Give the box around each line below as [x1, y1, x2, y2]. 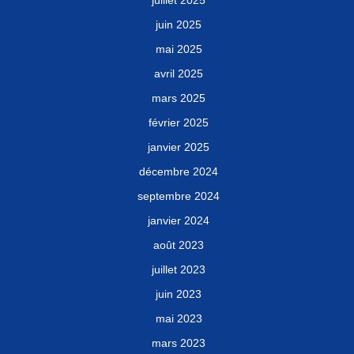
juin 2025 [156, 18, 201, 32]
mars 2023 [152, 337, 205, 350]
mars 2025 [152, 92, 205, 105]
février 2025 [149, 116, 209, 130]
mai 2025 [155, 43, 202, 56]
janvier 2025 [148, 141, 209, 154]
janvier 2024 [148, 214, 209, 228]
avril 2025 [154, 67, 203, 81]
